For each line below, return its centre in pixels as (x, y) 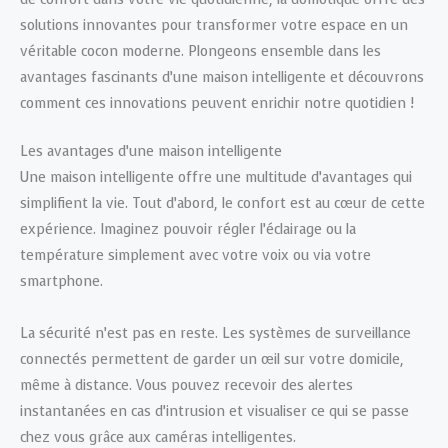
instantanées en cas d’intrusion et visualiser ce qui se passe (214, 411)
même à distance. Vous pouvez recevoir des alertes (186, 385)
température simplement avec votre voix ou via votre (195, 255)
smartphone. (61, 281)
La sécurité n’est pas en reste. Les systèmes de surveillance (215, 333)
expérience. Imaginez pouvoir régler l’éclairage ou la (188, 229)
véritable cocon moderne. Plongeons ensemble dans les (200, 51)
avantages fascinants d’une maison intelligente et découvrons (222, 77)
